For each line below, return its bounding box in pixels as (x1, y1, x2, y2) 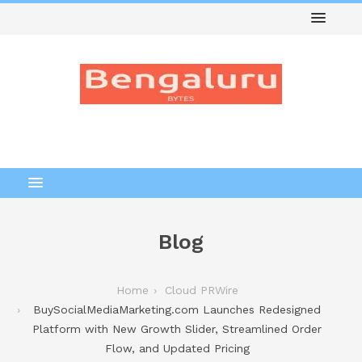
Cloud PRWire (164, 284, 238, 297)
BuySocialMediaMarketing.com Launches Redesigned (33, 303, 321, 316)
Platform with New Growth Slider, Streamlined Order (32, 322, 322, 335)
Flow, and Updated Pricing (104, 342, 250, 355)
